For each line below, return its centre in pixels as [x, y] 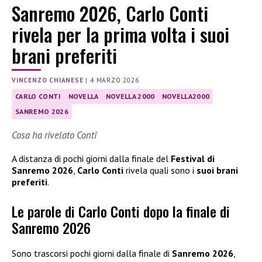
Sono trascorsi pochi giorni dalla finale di [92, 254]
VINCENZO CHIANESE [48, 80]
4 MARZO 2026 [115, 80]
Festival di [193, 159]
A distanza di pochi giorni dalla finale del [91, 159]
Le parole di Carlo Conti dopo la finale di [121, 211]
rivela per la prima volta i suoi [120, 35]
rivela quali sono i [160, 170]
